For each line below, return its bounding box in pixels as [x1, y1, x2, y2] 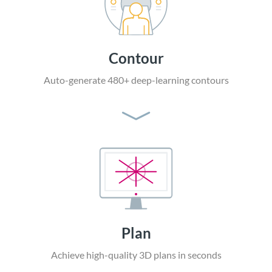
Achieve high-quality [50, 249, 139, 261]
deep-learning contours [131, 74, 229, 86]
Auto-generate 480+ [43, 74, 131, 86]
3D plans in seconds [138, 249, 222, 261]
